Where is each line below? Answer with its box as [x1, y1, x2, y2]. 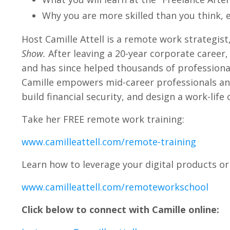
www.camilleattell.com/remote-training [22, 136, 196, 148]
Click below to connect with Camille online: [22, 203, 219, 216]
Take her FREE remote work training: [22, 113, 187, 126]
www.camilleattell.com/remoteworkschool [22, 181, 208, 194]
